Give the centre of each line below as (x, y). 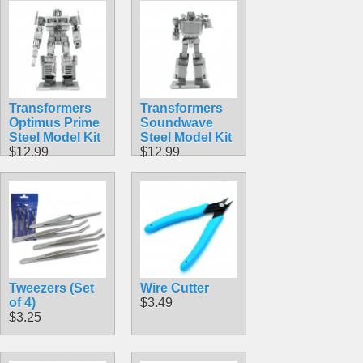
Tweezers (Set (51, 288)
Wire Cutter (175, 288)
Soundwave (177, 122)
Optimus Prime (54, 122)
